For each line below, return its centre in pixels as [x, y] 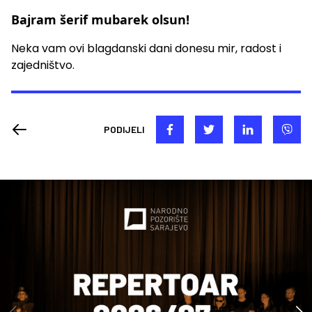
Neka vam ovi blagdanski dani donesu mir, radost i [146, 48]
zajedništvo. [43, 65]
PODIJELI [124, 129]
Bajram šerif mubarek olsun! [100, 19]
